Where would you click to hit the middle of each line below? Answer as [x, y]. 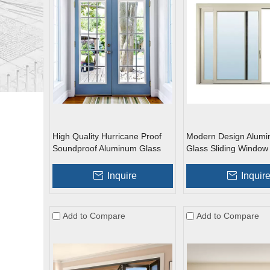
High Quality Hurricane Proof [107, 136]
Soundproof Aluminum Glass [107, 148]
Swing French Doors [91, 160]
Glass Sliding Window [227, 148]
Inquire [122, 176]
